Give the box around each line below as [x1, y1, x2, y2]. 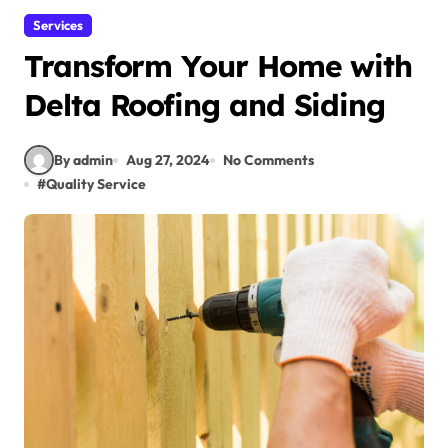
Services [33, 17, 83, 33]
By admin [54, 150, 113, 169]
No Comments [223, 150, 314, 169]
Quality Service [46, 175, 146, 193]
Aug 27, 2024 [126, 150, 210, 169]
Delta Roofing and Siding [24, 86, 386, 124]
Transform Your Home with [24, 47, 413, 85]
